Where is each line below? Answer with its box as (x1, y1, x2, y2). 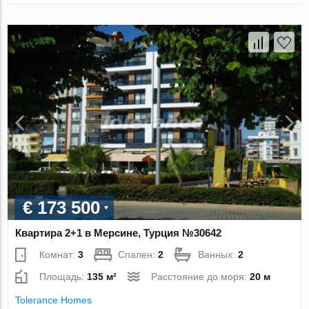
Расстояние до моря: (151, 271, 250, 283)
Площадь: (39, 271, 88, 283)
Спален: (118, 249, 159, 261)
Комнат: (39, 249, 79, 261)
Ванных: (198, 249, 239, 261)
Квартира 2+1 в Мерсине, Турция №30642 (15, 227, 222, 239)
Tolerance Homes (15, 295, 92, 306)
